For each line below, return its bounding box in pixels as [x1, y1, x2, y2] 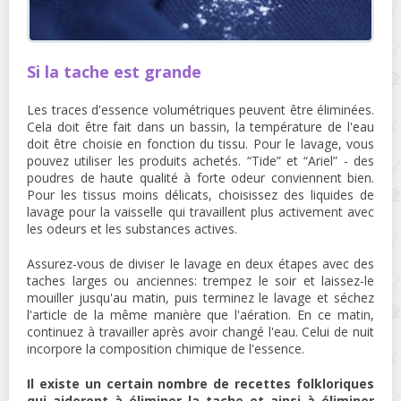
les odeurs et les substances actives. [27, 220, 237, 238]
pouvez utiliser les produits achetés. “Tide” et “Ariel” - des [27, 152, 374, 170]
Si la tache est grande [27, 61, 201, 83]
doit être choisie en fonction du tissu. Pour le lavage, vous [27, 135, 374, 153]
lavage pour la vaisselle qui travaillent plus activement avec [27, 203, 374, 221]
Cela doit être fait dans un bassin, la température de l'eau [27, 118, 374, 136]
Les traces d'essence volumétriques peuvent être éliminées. [27, 101, 374, 119]
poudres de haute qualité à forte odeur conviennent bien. [27, 169, 374, 187]
